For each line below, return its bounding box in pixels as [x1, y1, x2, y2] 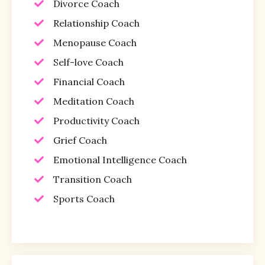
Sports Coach [53, 192, 115, 205]
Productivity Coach [53, 114, 140, 127]
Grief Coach [53, 134, 107, 146]
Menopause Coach [53, 36, 137, 49]
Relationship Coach [53, 17, 140, 29]
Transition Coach [53, 173, 132, 185]
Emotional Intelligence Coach [53, 153, 187, 166]
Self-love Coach [53, 56, 124, 68]
